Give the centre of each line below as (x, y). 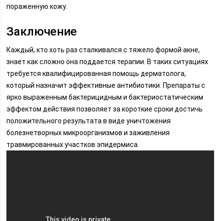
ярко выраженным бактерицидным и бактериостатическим (105, 97)
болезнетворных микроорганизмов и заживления (88, 133)
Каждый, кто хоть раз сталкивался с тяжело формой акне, (103, 50)
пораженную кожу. (37, 6)
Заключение (42, 32)
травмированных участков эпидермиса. (73, 145)
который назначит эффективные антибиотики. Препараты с (106, 85)
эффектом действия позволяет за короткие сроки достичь (105, 109)
